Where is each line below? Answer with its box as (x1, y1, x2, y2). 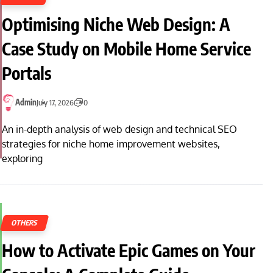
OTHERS (10, 218, 39, 227)
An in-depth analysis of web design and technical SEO (2, 123, 237, 136)
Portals (2, 62, 51, 83)
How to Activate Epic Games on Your (2, 239, 255, 261)
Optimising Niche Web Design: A (2, 13, 230, 35)
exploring (2, 152, 43, 165)
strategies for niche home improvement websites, (2, 138, 220, 151)
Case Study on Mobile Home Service (2, 37, 251, 59)
